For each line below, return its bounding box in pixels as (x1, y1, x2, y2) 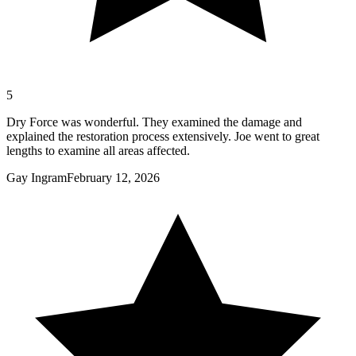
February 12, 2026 (67, 171, 160, 185)
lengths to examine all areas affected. (6, 144, 190, 158)
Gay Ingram (6, 171, 67, 185)
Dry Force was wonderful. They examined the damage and (6, 115, 302, 130)
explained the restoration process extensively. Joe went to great (6, 130, 319, 144)
